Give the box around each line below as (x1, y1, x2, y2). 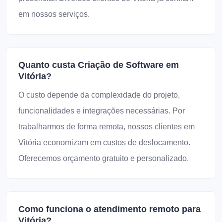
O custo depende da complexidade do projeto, (18, 91, 180, 99)
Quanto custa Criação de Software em (18, 60, 179, 70)
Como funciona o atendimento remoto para (18, 204, 201, 214)
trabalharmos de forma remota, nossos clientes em (18, 122, 195, 131)
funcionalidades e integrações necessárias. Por (18, 107, 185, 115)
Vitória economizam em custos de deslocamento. (18, 138, 190, 147)
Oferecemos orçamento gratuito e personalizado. (18, 154, 189, 163)
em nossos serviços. (18, 10, 90, 18)
